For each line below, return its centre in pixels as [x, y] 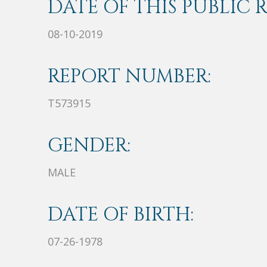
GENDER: [89, 145]
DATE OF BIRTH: [121, 215]
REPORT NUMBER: [129, 76]
